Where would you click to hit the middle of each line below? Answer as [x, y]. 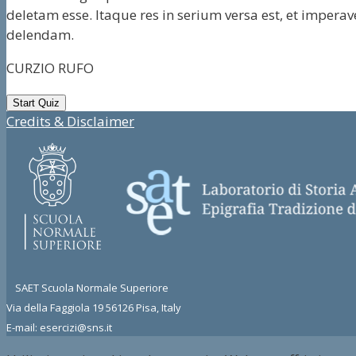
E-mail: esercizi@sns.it [59, 327]
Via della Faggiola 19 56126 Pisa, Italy [94, 307]
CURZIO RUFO [50, 68]
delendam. [40, 34]
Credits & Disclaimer [70, 121]
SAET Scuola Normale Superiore [87, 287]
